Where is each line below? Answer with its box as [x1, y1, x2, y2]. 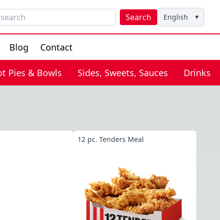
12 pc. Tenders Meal [78, 135, 144, 144]
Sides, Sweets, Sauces [77, 67, 168, 79]
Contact [40, 41, 73, 53]
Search [126, 12, 151, 23]
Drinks [183, 67, 211, 79]
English [164, 12, 188, 22]
